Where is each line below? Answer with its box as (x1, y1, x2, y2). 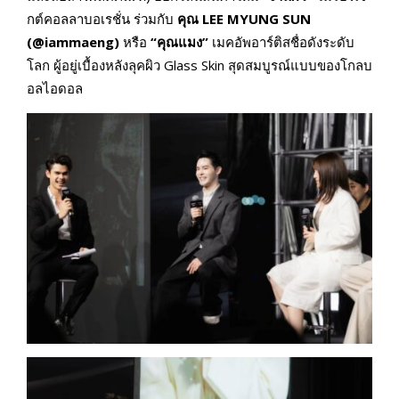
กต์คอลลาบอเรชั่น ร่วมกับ (27, 10, 177, 28)
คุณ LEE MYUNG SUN (177, 10, 311, 28)
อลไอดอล (27, 79, 83, 98)
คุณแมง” (157, 33, 208, 52)
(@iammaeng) (27, 33, 119, 52)
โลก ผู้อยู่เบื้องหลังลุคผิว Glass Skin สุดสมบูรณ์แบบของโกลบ (27, 56, 372, 75)
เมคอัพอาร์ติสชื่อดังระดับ (208, 33, 354, 52)
